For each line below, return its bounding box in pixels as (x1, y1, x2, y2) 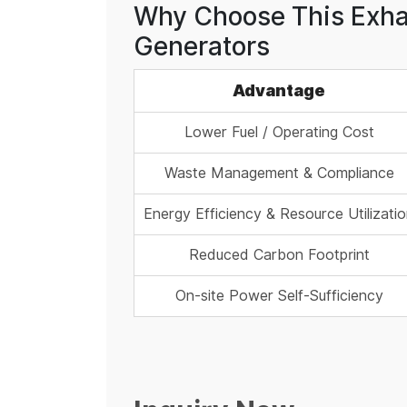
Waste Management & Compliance (164, 163, 394, 184)
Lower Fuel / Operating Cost (184, 122, 374, 144)
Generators (134, 27, 270, 66)
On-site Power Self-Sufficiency (174, 285, 383, 307)
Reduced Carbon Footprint (188, 244, 370, 266)
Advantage (233, 78, 325, 104)
